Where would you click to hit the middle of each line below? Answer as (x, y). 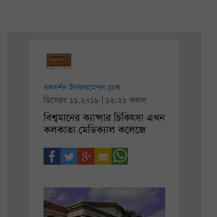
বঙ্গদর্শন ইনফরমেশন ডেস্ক (82, 88)
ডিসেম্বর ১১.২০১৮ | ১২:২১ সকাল (95, 100)
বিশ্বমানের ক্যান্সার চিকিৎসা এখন (104, 118)
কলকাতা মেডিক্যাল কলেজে (95, 130)
